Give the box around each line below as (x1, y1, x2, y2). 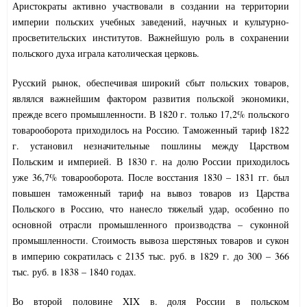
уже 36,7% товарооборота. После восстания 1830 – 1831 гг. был (12, 171, 289, 184)
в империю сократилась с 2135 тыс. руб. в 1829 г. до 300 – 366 (12, 249, 289, 263)
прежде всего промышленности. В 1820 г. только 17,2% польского (12, 108, 289, 121)
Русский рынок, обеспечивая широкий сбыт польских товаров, (12, 76, 289, 90)
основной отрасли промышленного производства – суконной (12, 218, 289, 232)
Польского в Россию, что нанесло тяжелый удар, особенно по (12, 202, 289, 216)
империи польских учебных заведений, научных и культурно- (12, 15, 289, 29)
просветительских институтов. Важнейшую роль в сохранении (12, 31, 289, 45)
